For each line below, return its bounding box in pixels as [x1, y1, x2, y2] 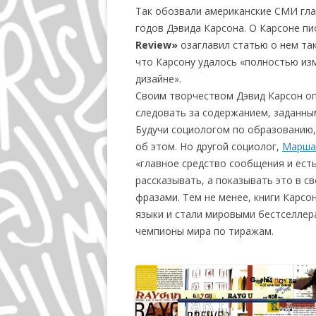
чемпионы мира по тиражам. [135, 224, 274, 238]
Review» [135, 38, 178, 51]
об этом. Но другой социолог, [135, 140, 282, 153]
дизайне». [135, 72, 181, 85]
